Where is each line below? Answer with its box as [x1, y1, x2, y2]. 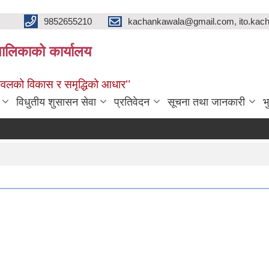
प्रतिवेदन [114, 96, 150, 108]
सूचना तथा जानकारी [168, 96, 245, 108]
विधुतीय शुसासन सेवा [16, 96, 96, 108]
